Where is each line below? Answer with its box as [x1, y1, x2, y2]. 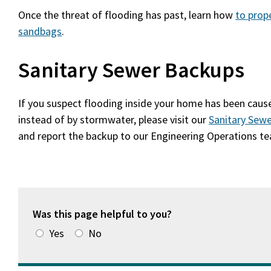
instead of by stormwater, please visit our [18, 113, 209, 126]
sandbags [18, 24, 62, 38]
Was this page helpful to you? [33, 207, 175, 221]
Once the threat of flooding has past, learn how [18, 8, 236, 22]
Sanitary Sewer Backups [18, 56, 245, 83]
